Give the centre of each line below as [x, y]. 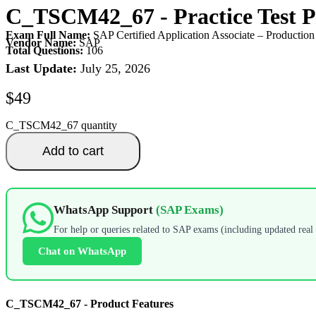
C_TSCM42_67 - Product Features [90, 303]
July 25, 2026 [114, 68]
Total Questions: [44, 50]
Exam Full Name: [48, 35]
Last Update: [41, 68]
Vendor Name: [41, 42]
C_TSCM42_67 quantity [61, 125]
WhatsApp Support [104, 210]
